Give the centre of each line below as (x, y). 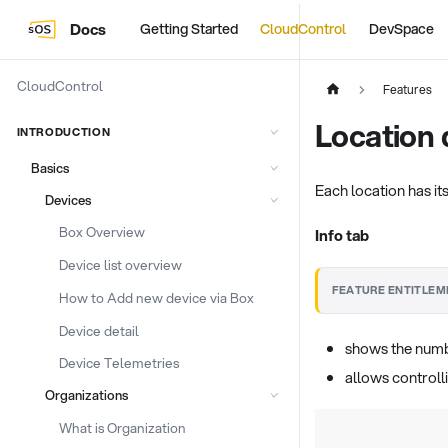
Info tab (342, 234)
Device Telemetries (119, 363)
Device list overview (121, 264)
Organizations (86, 395)
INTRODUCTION (63, 132)
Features (407, 89)
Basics (49, 167)
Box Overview (102, 232)
